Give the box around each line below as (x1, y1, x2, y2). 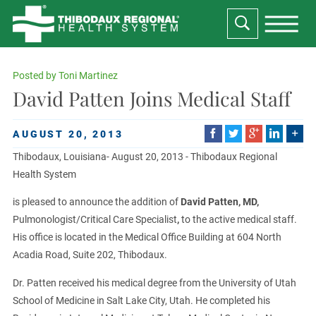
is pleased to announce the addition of (12, 196, 181, 208)
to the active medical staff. (181, 214, 297, 226)
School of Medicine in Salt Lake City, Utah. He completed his (12, 294, 270, 306)
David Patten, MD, (180, 196, 259, 208)
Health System (12, 169, 76, 181)
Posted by (12, 69, 59, 81)
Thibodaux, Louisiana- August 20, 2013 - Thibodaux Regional (12, 151, 277, 163)
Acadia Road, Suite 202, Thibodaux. (12, 249, 167, 261)
